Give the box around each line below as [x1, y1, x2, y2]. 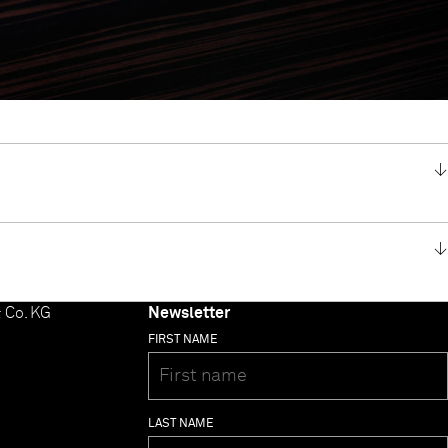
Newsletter [148, 305, 230, 322]
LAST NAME [148, 418, 214, 431]
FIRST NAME [148, 334, 218, 347]
